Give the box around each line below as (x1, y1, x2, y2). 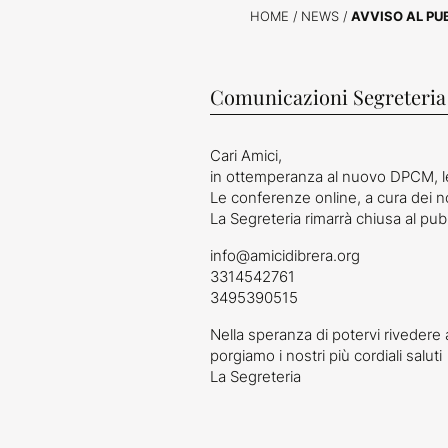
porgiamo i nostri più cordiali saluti (209, 345, 442, 365)
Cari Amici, (209, 145, 282, 165)
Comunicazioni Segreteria (209, 82, 446, 110)
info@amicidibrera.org (209, 245, 360, 265)
